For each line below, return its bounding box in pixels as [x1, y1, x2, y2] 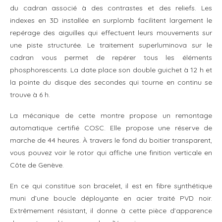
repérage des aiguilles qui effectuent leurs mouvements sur [10, 28, 212, 37]
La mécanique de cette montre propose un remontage [10, 111, 212, 120]
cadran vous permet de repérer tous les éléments [10, 53, 212, 62]
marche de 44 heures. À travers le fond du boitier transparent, [10, 135, 212, 145]
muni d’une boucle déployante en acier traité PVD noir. [10, 193, 212, 203]
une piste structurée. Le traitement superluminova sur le [10, 40, 212, 50]
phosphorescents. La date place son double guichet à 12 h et [10, 65, 212, 74]
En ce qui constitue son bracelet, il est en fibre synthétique [10, 181, 212, 190]
